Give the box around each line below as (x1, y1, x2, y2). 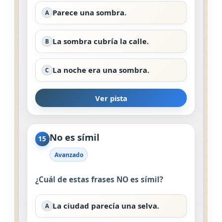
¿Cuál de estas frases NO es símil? (35, 174, 163, 185)
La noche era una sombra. (52, 64, 149, 75)
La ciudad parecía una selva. (52, 200, 159, 211)
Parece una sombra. (52, 7, 126, 17)
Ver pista (95, 93, 127, 103)
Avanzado (54, 150, 83, 159)
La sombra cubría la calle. (52, 36, 149, 46)
